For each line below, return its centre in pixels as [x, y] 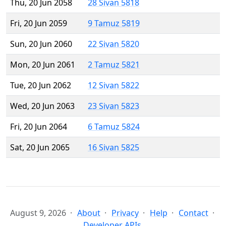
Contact [193, 213]
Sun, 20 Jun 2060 [41, 44]
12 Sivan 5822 [114, 86]
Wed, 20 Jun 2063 [42, 106]
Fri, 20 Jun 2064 [39, 127]
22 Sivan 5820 [114, 44]
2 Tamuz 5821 [114, 65]
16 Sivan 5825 [114, 148]
